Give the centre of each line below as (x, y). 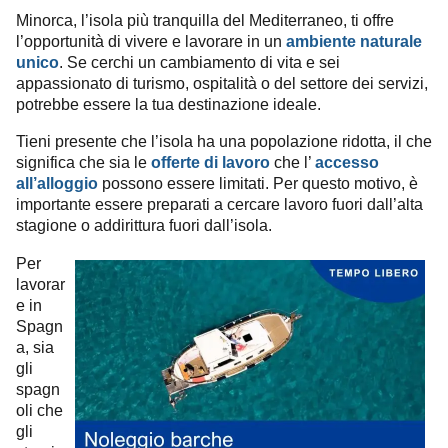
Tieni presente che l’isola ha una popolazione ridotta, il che (224, 141)
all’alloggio (57, 183)
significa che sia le (83, 162)
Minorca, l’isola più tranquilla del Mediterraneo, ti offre (205, 20)
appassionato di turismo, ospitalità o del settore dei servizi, (222, 83)
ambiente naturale (354, 41)
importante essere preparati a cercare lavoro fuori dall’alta (219, 204)
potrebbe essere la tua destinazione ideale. (168, 104)
